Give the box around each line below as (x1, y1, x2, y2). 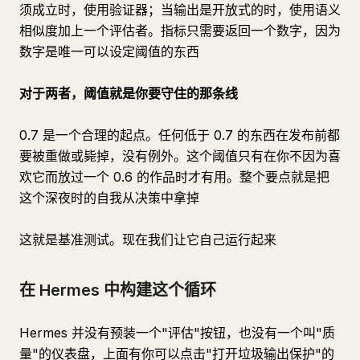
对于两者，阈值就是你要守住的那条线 (19, 85, 238, 101)
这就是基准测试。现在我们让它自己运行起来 (19, 231, 276, 247)
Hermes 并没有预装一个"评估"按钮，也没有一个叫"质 (19, 325, 335, 341)
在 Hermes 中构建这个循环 (19, 280, 216, 300)
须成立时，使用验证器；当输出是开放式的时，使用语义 (19, 2, 341, 18)
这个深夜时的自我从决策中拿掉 (19, 190, 199, 206)
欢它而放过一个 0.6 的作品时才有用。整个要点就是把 (19, 169, 329, 185)
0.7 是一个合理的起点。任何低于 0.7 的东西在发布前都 (19, 127, 340, 143)
